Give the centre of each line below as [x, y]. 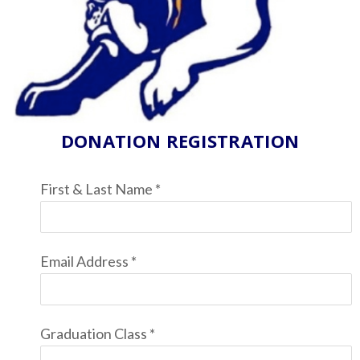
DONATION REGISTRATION [180, 140]
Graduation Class [95, 333]
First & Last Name [98, 188]
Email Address [86, 261]
